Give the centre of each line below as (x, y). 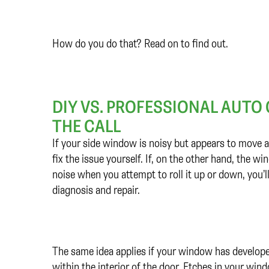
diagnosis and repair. (96, 190)
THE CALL (86, 126)
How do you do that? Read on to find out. (140, 43)
